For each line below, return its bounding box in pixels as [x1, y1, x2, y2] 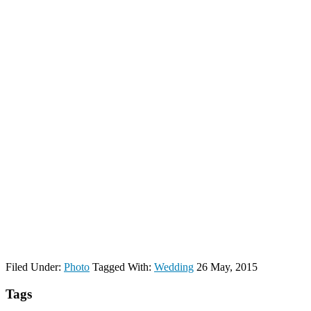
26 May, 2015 [196, 260, 258, 273]
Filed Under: [6, 260, 64, 273]
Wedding [154, 260, 194, 273]
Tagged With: [92, 260, 154, 273]
